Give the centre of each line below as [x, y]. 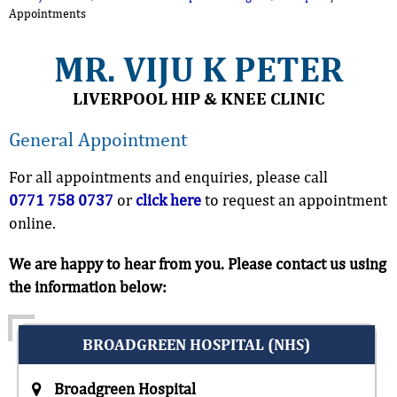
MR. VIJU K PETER [198, 68]
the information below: [88, 286]
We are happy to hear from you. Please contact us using [198, 263]
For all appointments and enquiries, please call [168, 176]
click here [168, 199]
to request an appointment [294, 199]
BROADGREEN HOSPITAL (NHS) [197, 345]
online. [32, 222]
